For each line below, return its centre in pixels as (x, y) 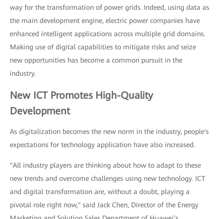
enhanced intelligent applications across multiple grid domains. (108, 34)
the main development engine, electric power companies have (105, 21)
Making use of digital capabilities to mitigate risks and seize (103, 47)
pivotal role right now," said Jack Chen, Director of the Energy (104, 205)
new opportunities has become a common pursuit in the (96, 60)
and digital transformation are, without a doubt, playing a (100, 192)
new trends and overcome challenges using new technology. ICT (108, 178)
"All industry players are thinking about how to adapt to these (105, 165)
